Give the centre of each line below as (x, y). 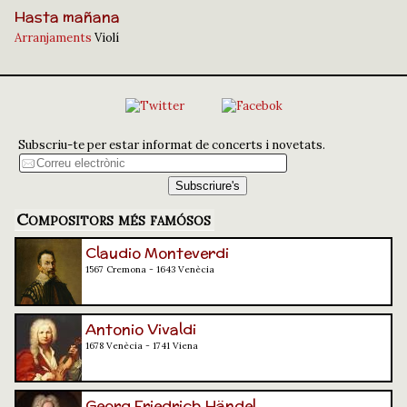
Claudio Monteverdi (157, 253)
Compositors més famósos (114, 219)
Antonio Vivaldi (141, 329)
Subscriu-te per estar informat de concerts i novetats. (172, 145)
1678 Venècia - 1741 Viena (142, 346)
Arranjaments (53, 38)
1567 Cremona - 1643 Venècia (150, 269)
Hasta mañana (67, 17)
